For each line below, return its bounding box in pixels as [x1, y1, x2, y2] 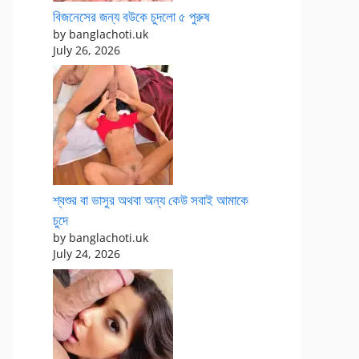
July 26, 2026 [53, 42, 120, 58]
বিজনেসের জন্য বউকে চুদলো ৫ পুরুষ [53, 6, 210, 26]
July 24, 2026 [53, 246, 120, 261]
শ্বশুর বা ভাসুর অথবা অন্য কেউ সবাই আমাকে [53, 191, 248, 209]
